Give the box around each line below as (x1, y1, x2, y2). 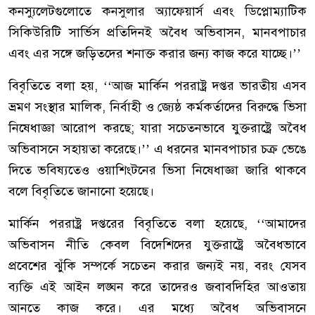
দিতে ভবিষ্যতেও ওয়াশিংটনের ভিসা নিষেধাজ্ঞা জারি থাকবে (8, 162, 307, 179)
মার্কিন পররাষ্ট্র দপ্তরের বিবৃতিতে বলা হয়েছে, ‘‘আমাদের (8, 216, 307, 232)
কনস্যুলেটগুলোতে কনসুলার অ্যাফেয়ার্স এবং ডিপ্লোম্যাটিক (8, 4, 307, 20)
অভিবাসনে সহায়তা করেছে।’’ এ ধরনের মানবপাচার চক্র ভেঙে (8, 141, 307, 157)
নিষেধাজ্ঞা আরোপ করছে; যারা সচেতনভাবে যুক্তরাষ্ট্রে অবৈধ (8, 120, 307, 136)
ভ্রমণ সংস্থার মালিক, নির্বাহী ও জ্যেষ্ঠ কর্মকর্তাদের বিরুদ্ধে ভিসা (8, 99, 307, 115)
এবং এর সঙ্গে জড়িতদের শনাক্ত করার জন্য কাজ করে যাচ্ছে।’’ (8, 46, 301, 62)
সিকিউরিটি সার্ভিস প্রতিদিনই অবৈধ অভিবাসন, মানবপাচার (8, 25, 307, 41)
